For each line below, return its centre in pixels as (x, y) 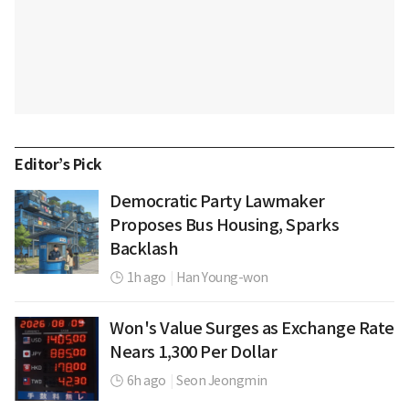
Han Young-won (222, 278)
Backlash (144, 249)
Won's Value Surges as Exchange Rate (252, 329)
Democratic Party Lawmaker (217, 202)
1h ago (146, 278)
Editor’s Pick (58, 165)
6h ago (146, 381)
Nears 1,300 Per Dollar (193, 352)
